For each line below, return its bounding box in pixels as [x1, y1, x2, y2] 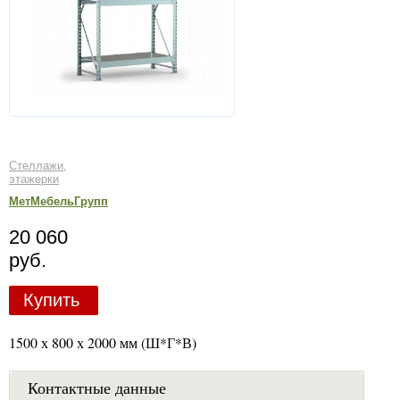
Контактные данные [28, 376, 166, 398]
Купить [22, 290, 79, 310]
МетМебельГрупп [9, 195, 108, 208]
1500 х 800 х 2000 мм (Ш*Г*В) [9, 332, 196, 352]
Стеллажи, [9, 158, 67, 172]
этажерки [9, 171, 59, 186]
